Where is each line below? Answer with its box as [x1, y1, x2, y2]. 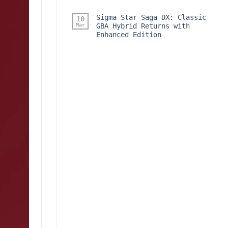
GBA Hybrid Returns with [96, 21, 190, 30]
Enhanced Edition [96, 30, 161, 39]
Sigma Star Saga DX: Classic [96, 13, 206, 21]
